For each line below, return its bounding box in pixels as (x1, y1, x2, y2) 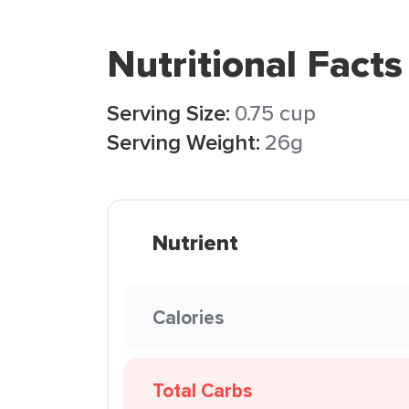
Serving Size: (107, 97, 230, 129)
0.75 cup (235, 97, 316, 129)
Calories (152, 303, 224, 331)
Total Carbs (152, 376, 252, 404)
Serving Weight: (107, 126, 260, 158)
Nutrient (152, 226, 238, 259)
